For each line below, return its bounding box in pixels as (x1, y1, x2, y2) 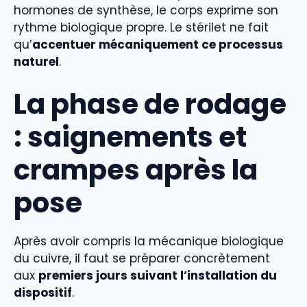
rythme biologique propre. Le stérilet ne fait (14, 19, 269, 36)
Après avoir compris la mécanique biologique (14, 233, 284, 250)
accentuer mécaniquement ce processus (32, 36, 283, 53)
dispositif (14, 284, 72, 302)
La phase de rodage (14, 85, 286, 124)
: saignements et (14, 118, 247, 157)
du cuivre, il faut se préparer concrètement (14, 250, 270, 267)
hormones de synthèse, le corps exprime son (14, 1, 278, 19)
